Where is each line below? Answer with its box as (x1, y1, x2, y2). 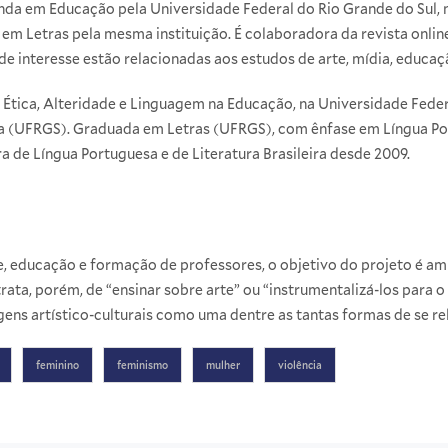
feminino (36, 358, 79, 373)
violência (278, 358, 322, 373)
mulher (206, 358, 240, 373)
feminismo (117, 358, 168, 373)
